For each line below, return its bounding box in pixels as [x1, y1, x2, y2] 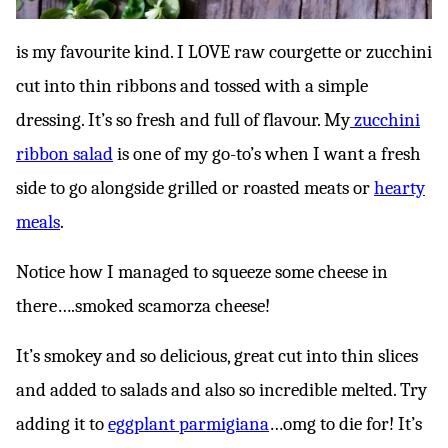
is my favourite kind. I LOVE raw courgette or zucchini [16, 41, 432, 63]
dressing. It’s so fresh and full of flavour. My [16, 109, 350, 131]
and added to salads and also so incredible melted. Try [16, 379, 427, 401]
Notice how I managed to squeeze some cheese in [16, 261, 388, 283]
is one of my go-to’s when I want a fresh [113, 143, 421, 165]
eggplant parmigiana [108, 413, 269, 435]
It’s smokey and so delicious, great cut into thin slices [16, 345, 418, 367]
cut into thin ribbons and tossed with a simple [16, 75, 368, 97]
